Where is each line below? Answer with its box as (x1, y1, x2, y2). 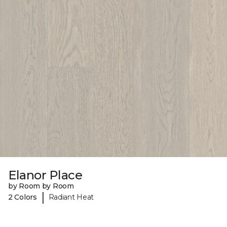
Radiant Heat (48, 192, 94, 202)
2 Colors (8, 192, 37, 202)
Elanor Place (8, 168, 83, 183)
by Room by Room (8, 181, 74, 191)
